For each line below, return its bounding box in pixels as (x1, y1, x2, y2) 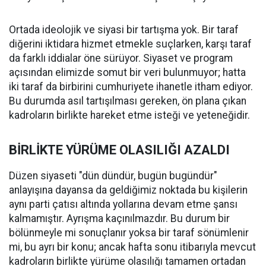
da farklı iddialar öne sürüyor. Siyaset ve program (9, 52, 233, 65)
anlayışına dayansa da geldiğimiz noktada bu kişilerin (9, 184, 248, 197)
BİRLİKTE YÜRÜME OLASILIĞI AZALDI (9, 142, 230, 158)
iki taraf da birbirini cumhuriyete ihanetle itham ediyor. (9, 81, 253, 93)
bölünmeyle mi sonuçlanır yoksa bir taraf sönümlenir (9, 227, 249, 239)
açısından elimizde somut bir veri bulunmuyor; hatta (9, 66, 246, 79)
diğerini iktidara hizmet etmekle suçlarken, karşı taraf (9, 38, 252, 50)
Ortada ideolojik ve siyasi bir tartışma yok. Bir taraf (9, 24, 239, 36)
